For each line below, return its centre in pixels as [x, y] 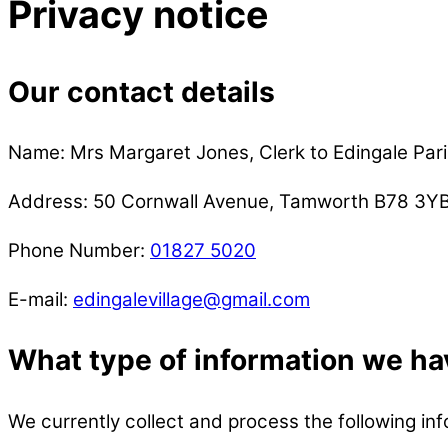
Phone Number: [79, 250]
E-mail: [40, 299]
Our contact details [141, 91]
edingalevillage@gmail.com [191, 299]
